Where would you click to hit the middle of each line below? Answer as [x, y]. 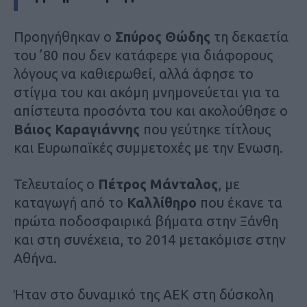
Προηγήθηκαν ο [64, 36]
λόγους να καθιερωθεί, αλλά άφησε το [134, 73]
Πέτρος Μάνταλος [158, 184]
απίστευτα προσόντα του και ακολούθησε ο [151, 110]
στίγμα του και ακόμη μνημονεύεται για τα [147, 92]
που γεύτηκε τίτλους [205, 129]
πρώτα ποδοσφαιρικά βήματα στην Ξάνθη [146, 221]
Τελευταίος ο [56, 184]
